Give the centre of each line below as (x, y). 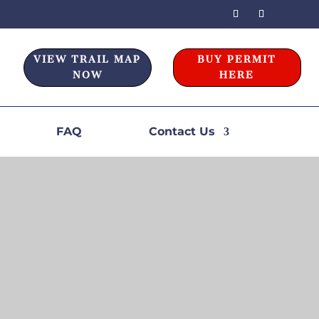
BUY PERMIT (237, 59)
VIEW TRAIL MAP (88, 59)
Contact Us (182, 131)
